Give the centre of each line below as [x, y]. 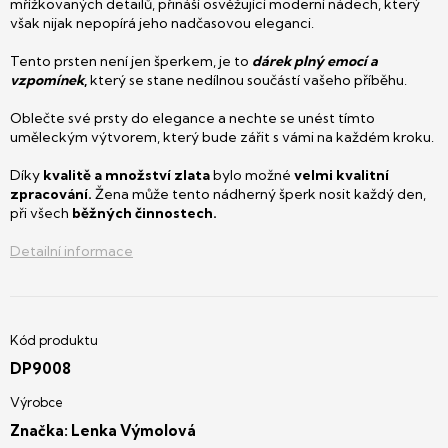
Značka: [40, 430]
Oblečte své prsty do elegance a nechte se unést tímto [192, 118]
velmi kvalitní [341, 175]
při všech [39, 213]
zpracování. [52, 194]
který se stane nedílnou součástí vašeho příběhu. [247, 80]
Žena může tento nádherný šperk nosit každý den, [260, 194]
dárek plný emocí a [315, 61]
